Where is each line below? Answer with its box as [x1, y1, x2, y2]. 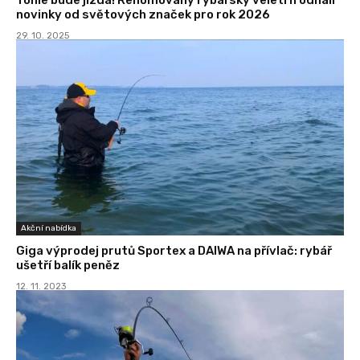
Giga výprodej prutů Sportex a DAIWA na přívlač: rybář [16, 243, 332, 259]
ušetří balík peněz [16, 258, 120, 273]
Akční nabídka [21, 223, 76, 234]
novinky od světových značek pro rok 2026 [16, 6, 270, 22]
